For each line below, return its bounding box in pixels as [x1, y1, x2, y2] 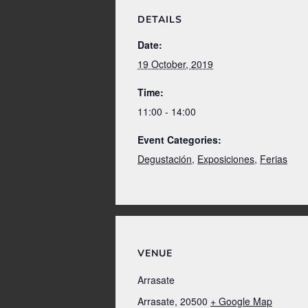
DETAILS [137, 13, 182, 27]
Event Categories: [137, 133, 221, 147]
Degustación [137, 152, 192, 166]
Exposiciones [197, 152, 254, 166]
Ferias [260, 152, 287, 166]
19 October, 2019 [137, 57, 213, 71]
